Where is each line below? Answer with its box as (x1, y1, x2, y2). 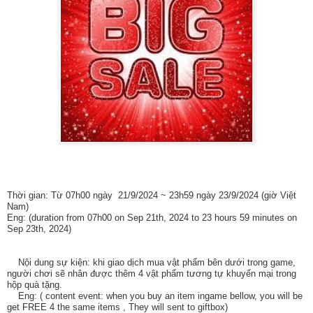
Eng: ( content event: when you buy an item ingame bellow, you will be (7, 291, 303, 302)
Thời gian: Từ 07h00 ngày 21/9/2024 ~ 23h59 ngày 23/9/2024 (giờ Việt (7, 190, 296, 201)
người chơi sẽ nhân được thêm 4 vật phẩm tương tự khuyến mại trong (7, 268, 296, 279)
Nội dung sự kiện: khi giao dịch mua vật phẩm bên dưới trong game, (7, 257, 296, 268)
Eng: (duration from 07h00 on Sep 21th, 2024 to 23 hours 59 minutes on (7, 212, 297, 224)
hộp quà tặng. (7, 279, 62, 291)
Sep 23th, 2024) (7, 224, 71, 235)
